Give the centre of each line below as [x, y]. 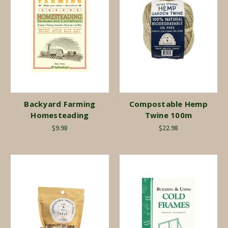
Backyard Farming [60, 104]
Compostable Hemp [168, 104]
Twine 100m [168, 115]
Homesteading [60, 115]
